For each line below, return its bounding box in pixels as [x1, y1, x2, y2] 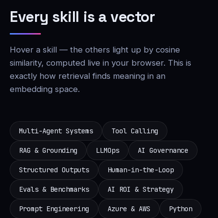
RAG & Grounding [19, 145, 77, 155]
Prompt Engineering [19, 204, 89, 213]
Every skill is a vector [10, 7, 155, 26]
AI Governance [138, 145, 188, 155]
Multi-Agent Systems [19, 126, 93, 135]
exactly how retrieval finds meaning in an [10, 71, 165, 81]
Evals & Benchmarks [19, 184, 89, 194]
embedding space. [10, 84, 80, 94]
